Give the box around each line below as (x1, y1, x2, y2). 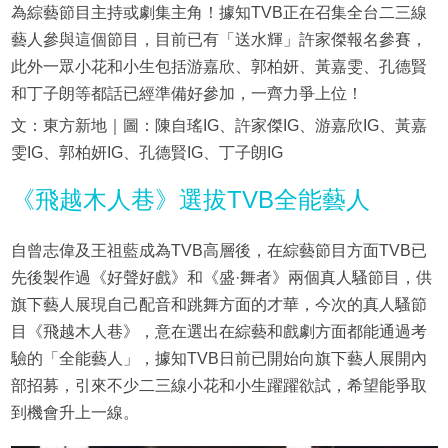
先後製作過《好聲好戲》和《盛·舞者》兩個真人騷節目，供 (10, 269, 432, 287)
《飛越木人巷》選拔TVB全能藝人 (10, 186, 370, 214)
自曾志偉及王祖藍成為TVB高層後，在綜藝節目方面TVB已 (10, 242, 427, 260)
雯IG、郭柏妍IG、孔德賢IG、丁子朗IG (10, 144, 283, 162)
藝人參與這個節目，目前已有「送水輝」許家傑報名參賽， (10, 31, 427, 49)
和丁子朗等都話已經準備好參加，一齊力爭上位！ (10, 85, 363, 103)
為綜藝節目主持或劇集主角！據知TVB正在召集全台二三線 (10, 4, 427, 22)
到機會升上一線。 (10, 404, 139, 422)
